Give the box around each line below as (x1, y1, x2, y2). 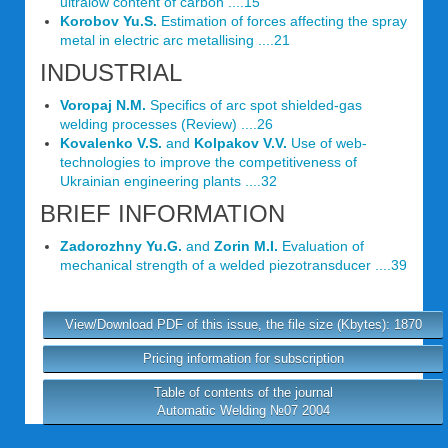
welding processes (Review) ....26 (60, 116, 273, 132)
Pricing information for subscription (142, 351, 344, 366)
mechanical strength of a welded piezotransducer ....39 (60, 257, 407, 273)
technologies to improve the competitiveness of (60, 154, 357, 170)
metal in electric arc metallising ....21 (60, 32, 290, 48)
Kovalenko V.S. (60, 135, 162, 151)
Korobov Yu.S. (60, 13, 157, 29)
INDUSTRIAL (40, 59, 182, 86)
